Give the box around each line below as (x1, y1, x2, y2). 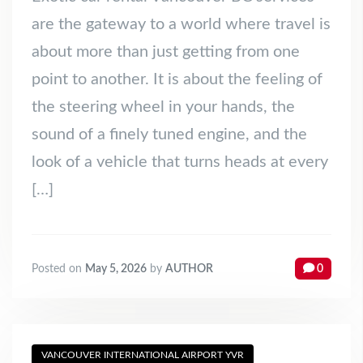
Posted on (32, 263, 85, 275)
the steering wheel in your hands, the (32, 99, 295, 116)
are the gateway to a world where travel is (32, 16, 331, 33)
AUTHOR (165, 263, 213, 275)
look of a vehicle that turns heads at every (32, 154, 328, 171)
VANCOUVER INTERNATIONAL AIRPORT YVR (41, 350, 244, 361)
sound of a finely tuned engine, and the (32, 126, 307, 143)
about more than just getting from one (32, 44, 300, 61)
